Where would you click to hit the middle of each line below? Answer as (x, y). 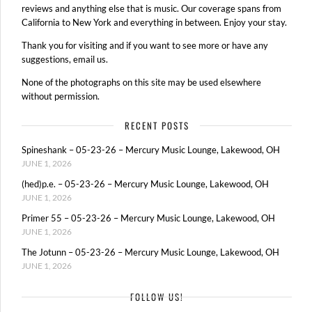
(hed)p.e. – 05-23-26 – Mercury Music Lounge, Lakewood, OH (145, 184)
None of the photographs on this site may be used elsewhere (141, 83)
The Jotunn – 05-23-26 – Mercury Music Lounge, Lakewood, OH (150, 252)
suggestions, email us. (65, 60)
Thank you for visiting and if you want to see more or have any (145, 46)
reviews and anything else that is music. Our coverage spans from (151, 9)
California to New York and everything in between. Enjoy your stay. (154, 23)
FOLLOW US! (157, 296)
